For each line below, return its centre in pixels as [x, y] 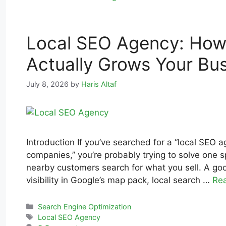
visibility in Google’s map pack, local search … [119, 180]
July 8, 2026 [47, 84]
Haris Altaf [99, 84]
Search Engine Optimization [85, 206]
